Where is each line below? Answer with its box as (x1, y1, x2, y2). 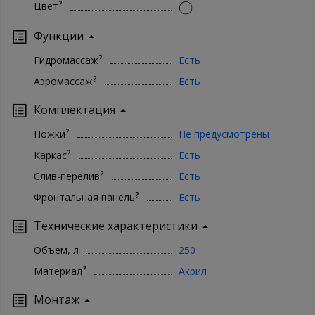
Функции (34, 27, 84, 44)
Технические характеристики (34, 217, 198, 233)
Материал (34, 264, 82, 278)
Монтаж (34, 291, 79, 307)
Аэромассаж (34, 74, 93, 88)
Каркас (34, 148, 67, 162)
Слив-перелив (34, 169, 100, 183)
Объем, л (34, 243, 79, 257)
